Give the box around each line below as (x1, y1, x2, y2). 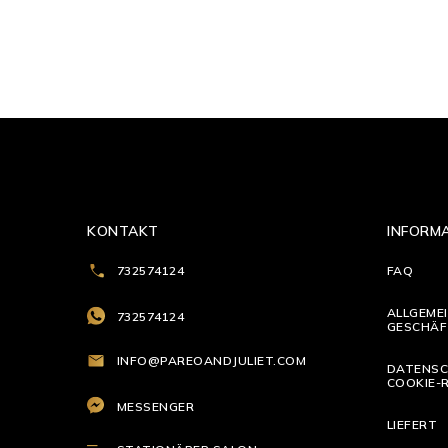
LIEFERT (387, 417, 438, 433)
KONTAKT (87, 222, 159, 241)
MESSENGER (117, 399, 195, 415)
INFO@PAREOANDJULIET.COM (117, 353, 307, 369)
